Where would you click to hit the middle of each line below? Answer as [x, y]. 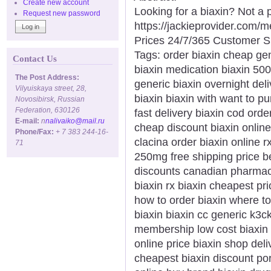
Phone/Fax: [34, 132]
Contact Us [35, 59]
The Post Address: [47, 77]
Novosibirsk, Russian [50, 99]
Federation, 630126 [47, 110]
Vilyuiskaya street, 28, [51, 88]
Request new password [62, 13]
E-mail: [27, 121]
